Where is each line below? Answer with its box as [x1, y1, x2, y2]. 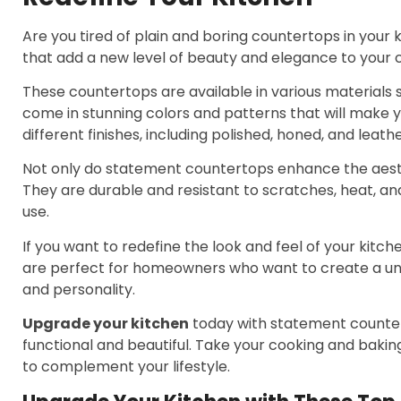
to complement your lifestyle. [22, 356, 230, 378]
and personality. [22, 278, 135, 300]
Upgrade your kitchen [22, 313, 189, 335]
